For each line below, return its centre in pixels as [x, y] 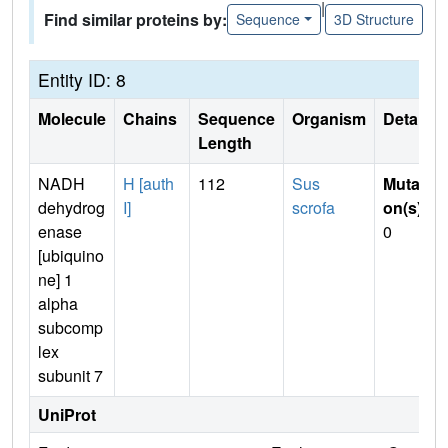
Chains [152, 118]
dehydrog [71, 207]
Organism [329, 118]
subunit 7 [70, 375]
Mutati [406, 183]
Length [225, 142]
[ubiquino [71, 255]
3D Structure [373, 19]
